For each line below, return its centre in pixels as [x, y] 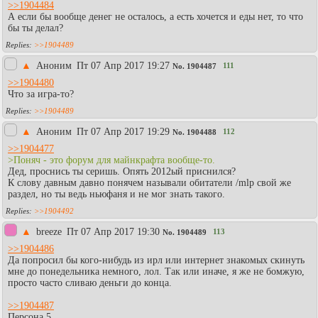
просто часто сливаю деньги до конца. [90, 283]
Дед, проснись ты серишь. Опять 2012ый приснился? [122, 171]
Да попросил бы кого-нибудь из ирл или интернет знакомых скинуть [156, 260]
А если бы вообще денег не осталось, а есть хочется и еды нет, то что [155, 16]
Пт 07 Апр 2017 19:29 [123, 131]
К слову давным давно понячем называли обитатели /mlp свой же [149, 182]
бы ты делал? [35, 28]
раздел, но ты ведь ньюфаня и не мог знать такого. [116, 194]
